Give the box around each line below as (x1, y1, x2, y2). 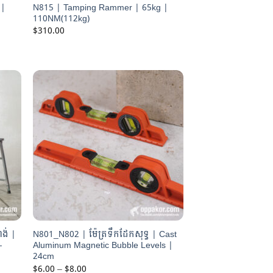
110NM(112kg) (33, 10, 90, 27)
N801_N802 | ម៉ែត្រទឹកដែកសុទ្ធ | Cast (33, 226, 177, 243)
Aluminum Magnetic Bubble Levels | (33, 237, 174, 253)
